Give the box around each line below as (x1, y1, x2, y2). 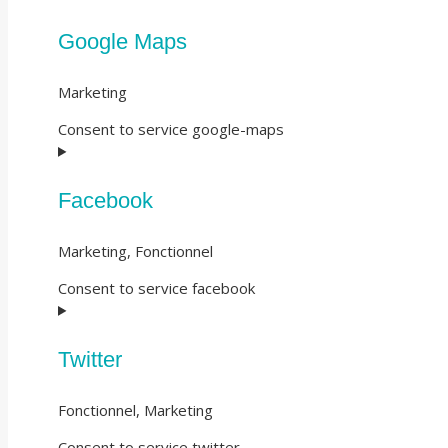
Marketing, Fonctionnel (58, 240, 213, 261)
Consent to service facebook (58, 277, 255, 298)
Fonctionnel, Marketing (58, 399, 213, 420)
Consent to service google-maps (58, 118, 284, 139)
